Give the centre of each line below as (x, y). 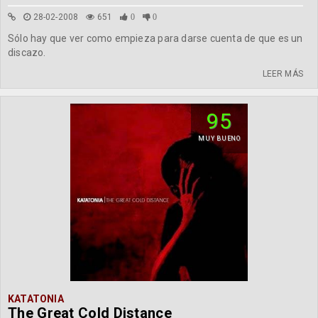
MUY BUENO (219, 138)
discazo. (27, 53)
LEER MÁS (283, 74)
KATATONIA (36, 299)
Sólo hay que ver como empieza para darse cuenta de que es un (155, 38)
